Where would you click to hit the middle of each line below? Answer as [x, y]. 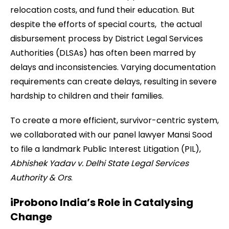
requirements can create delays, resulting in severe [113, 82]
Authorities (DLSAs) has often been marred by [103, 53]
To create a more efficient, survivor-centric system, [114, 120]
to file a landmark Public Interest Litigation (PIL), [106, 149]
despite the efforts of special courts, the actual [106, 24]
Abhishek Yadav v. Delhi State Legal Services [99, 163]
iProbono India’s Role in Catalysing [102, 202]
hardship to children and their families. [88, 96]
